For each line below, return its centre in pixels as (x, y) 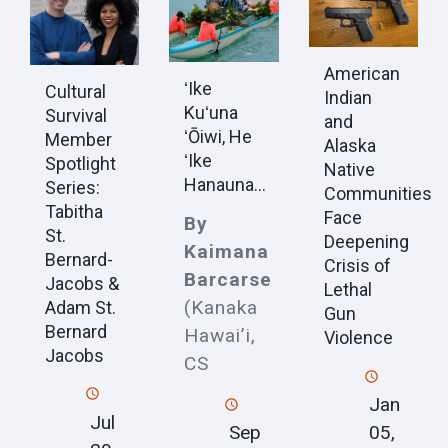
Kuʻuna (211, 112)
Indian (347, 98)
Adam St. (80, 307)
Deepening (366, 242)
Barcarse (228, 279)
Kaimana (227, 251)
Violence (358, 338)
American (361, 74)
